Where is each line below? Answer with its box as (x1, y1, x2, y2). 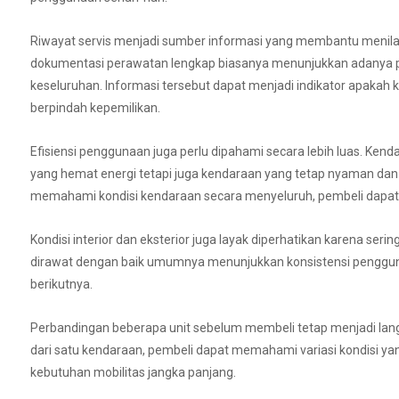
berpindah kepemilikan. (30, 101, 160, 116)
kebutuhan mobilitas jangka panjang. (30, 365, 236, 380)
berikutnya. (30, 277, 93, 292)
